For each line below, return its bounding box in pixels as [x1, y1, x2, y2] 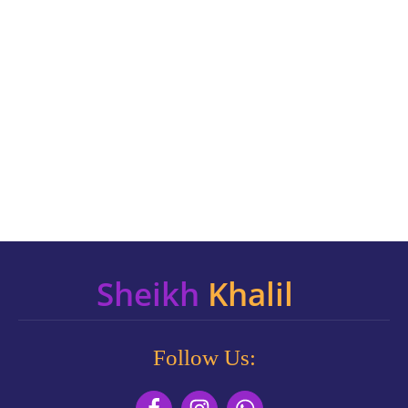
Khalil [208, 271, 293, 315]
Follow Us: [152, 344, 256, 370]
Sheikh [97, 271, 208, 315]
